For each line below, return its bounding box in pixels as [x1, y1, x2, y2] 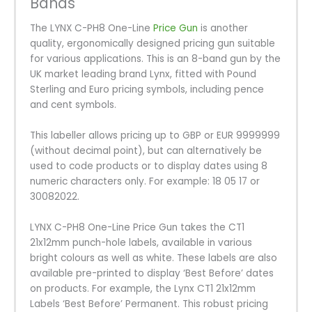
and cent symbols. [30, 98, 116, 112]
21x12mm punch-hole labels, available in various [30, 235, 252, 249]
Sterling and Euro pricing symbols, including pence [30, 83, 264, 97]
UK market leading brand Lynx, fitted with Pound [30, 68, 256, 81]
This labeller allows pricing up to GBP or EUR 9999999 [30, 128, 280, 142]
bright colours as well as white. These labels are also [30, 251, 277, 265]
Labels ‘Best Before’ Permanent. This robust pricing [30, 297, 268, 311]
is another [198, 22, 248, 36]
